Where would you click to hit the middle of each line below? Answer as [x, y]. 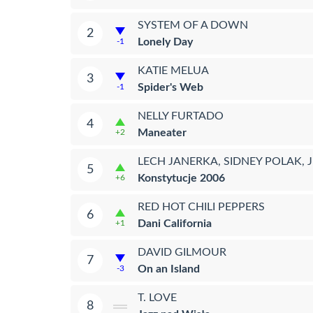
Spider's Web [170, 87]
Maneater [162, 132]
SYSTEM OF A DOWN [193, 25]
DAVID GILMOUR [182, 252]
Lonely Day [165, 42]
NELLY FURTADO [181, 116]
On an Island [169, 269]
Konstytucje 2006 [181, 178]
